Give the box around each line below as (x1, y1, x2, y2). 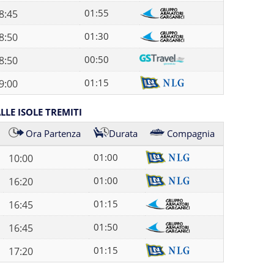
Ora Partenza (25, 127, 81, 139)
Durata (108, 127, 138, 139)
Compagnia (166, 127, 215, 139)
